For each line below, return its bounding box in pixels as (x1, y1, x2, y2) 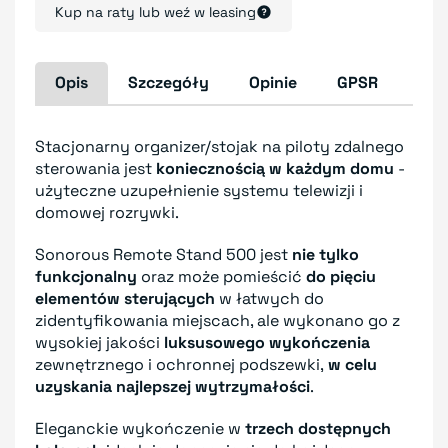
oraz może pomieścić (137, 265, 306, 287)
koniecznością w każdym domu (156, 157, 394, 179)
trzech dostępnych (245, 417, 391, 439)
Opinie (249, 71, 297, 93)
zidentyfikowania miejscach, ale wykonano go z (35, 309, 400, 331)
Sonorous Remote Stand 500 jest (35, 243, 292, 265)
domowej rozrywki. (35, 201, 179, 223)
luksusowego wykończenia (164, 331, 370, 353)
